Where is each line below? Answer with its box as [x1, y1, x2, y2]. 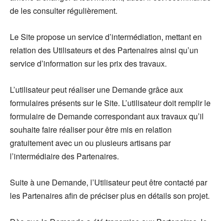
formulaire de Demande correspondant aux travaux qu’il [10, 110, 204, 122]
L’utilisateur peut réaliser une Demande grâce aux [10, 83, 183, 95]
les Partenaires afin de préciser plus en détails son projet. [10, 189, 210, 201]
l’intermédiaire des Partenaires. [10, 150, 119, 162]
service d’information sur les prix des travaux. [10, 57, 167, 69]
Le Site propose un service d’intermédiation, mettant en [10, 31, 202, 42]
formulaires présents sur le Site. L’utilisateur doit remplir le [10, 97, 211, 109]
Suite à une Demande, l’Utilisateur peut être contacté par [10, 176, 207, 188]
